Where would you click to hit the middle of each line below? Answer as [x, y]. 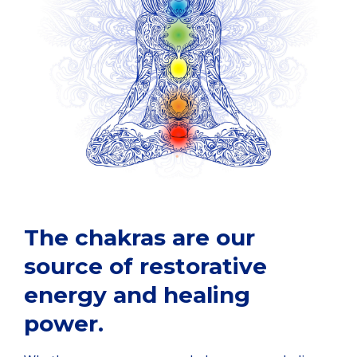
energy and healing [137, 294]
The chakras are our [139, 237]
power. [71, 323]
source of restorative [145, 266]
